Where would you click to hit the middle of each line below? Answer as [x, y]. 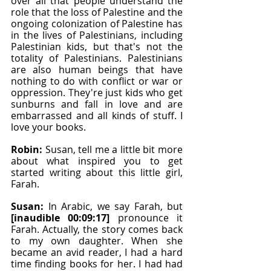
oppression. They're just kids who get [97, 93]
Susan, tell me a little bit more [114, 149]
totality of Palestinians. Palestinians [97, 58]
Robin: [28, 149]
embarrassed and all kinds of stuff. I [97, 116]
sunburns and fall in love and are [97, 104]
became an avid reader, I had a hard [97, 252]
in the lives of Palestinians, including [97, 35]
